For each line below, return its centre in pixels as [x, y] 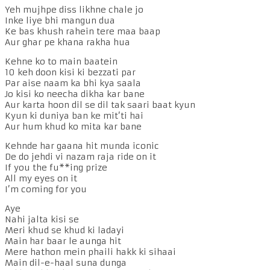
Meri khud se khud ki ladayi [64, 230]
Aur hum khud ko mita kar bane [73, 126]
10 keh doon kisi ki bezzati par [70, 72]
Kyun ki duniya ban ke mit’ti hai [74, 115]
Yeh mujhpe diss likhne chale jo [74, 9]
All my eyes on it [41, 178]
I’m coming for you [46, 189]
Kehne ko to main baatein [61, 61]
